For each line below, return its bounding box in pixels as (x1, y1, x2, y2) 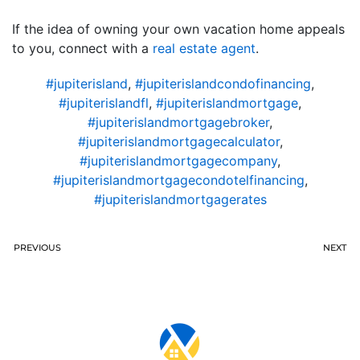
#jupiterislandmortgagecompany (80, 153, 277, 169)
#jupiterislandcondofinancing (135, 76, 311, 92)
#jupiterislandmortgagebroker (88, 114, 269, 130)
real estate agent (153, 40, 256, 56)
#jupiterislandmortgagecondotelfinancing (52, 172, 305, 188)
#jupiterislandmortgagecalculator (77, 133, 280, 149)
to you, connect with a (12, 40, 153, 56)
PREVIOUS (14, 242, 61, 253)
